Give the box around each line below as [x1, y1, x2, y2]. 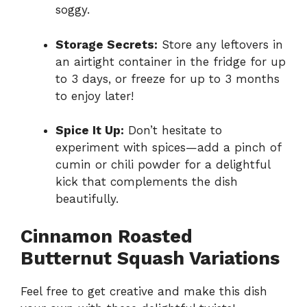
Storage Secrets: [56, 37, 158, 51]
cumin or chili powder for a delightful [56, 158, 270, 172]
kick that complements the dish [56, 175, 238, 189]
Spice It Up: [56, 123, 124, 138]
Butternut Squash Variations [21, 247, 280, 269]
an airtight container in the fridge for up [56, 54, 286, 69]
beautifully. [56, 192, 119, 206]
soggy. [56, 3, 90, 17]
